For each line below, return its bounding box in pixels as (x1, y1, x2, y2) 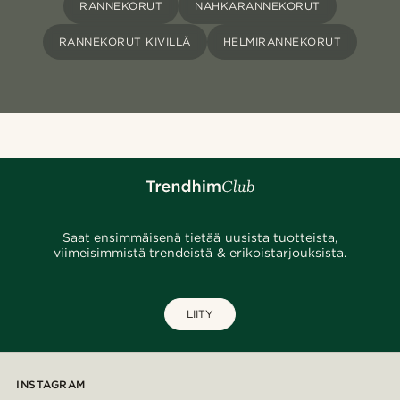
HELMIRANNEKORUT (222, 35, 342, 49)
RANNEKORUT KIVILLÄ (58, 35, 191, 49)
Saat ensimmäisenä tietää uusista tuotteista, (62, 230, 337, 246)
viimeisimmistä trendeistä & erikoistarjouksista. (54, 246, 346, 261)
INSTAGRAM (16, 378, 86, 392)
